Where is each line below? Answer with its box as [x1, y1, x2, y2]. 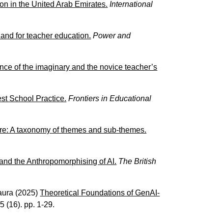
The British [118, 157, 157, 165]
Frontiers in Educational [68, 94, 152, 103]
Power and [93, 31, 131, 40]
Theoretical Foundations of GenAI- [40, 188, 160, 197]
